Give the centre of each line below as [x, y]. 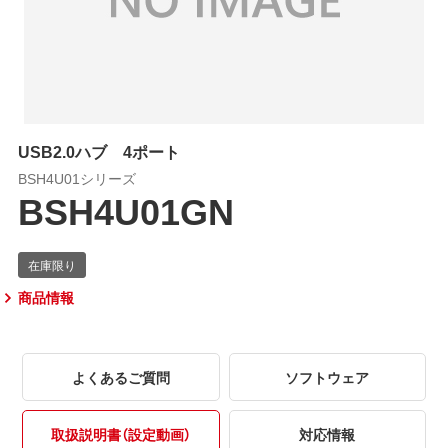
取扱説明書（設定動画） [120, 433]
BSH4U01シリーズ [76, 177]
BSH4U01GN [125, 209]
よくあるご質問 [120, 376]
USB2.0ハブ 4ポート [106, 150]
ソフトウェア [327, 376]
